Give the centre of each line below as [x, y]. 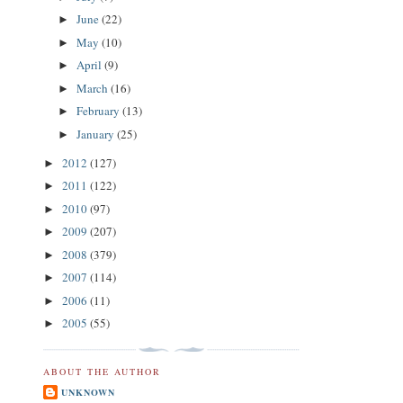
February [99, 111]
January [96, 134]
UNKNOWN [89, 392]
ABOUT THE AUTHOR [103, 372]
